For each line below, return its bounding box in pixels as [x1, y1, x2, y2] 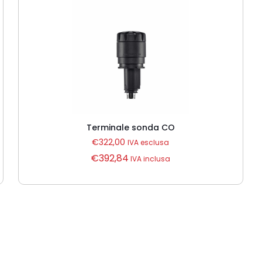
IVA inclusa [129, 154, 171, 164]
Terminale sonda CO [86, 122, 175, 133]
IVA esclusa [127, 137, 170, 147]
